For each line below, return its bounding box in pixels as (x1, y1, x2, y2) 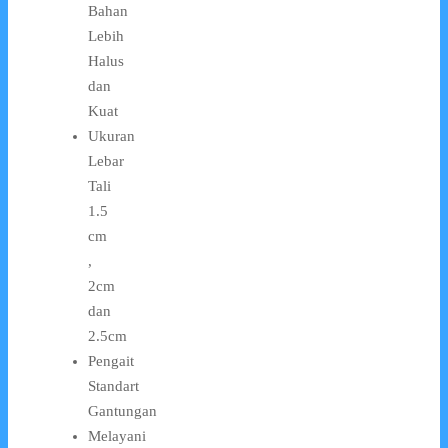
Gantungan (88, 403, 157, 420)
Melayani (88, 428, 146, 445)
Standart (88, 378, 139, 395)
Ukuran (88, 128, 135, 145)
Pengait (88, 353, 134, 370)
